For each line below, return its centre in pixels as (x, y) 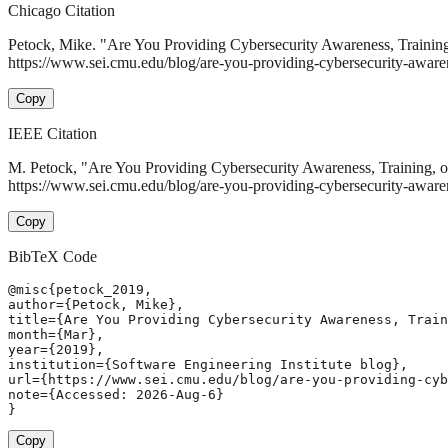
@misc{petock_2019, (80, 290)
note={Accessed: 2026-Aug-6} (116, 395)
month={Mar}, (56, 335)
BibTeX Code (52, 257)
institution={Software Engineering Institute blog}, (208, 365)
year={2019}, (56, 350)
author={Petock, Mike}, (96, 305)
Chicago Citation (61, 11)
